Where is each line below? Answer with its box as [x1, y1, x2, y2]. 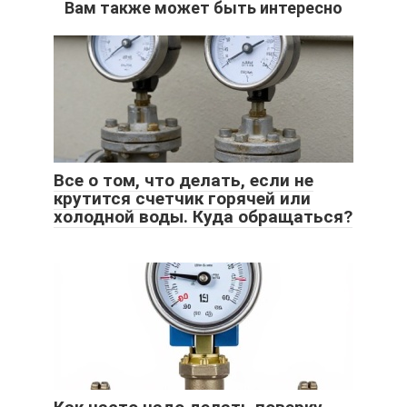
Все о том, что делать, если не [54, 170, 313, 192]
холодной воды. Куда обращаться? [54, 206, 352, 228]
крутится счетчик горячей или [54, 188, 311, 210]
